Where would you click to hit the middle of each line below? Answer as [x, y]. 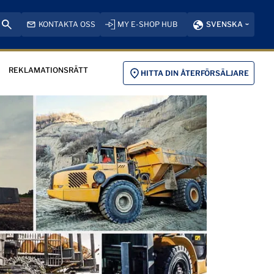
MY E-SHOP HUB [147, 24]
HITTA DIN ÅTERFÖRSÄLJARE [194, 73]
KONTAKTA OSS [67, 24]
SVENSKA [224, 24]
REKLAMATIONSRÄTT [48, 70]
